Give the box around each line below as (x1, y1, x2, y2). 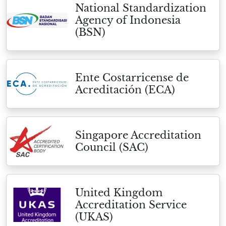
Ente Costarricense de (75, 72, 189, 84)
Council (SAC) (75, 141, 148, 153)
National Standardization (75, 2, 206, 14)
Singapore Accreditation (75, 129, 201, 141)
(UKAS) (75, 211, 113, 223)
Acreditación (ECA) (75, 84, 175, 96)
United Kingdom (75, 187, 162, 199)
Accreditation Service (75, 199, 187, 211)
